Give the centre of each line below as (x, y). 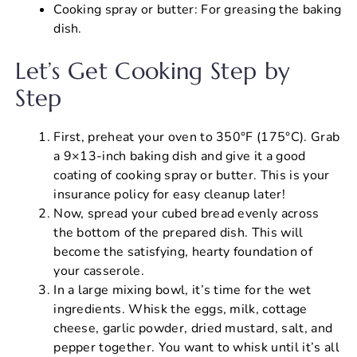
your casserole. (99, 271)
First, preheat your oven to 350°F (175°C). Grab (197, 137)
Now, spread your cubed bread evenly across (186, 213)
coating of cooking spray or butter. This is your (192, 175)
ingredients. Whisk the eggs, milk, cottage (180, 309)
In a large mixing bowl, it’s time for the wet (182, 290)
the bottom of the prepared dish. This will (178, 232)
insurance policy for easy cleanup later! (169, 194)
